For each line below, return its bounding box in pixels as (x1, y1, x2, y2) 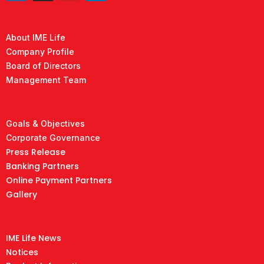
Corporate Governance (6, 132, 100, 143)
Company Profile (6, 46, 74, 57)
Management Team (6, 74, 86, 85)
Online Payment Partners (6, 174, 112, 186)
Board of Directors (6, 60, 81, 71)
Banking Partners (6, 160, 79, 172)
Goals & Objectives (6, 118, 85, 128)
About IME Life (6, 32, 65, 42)
